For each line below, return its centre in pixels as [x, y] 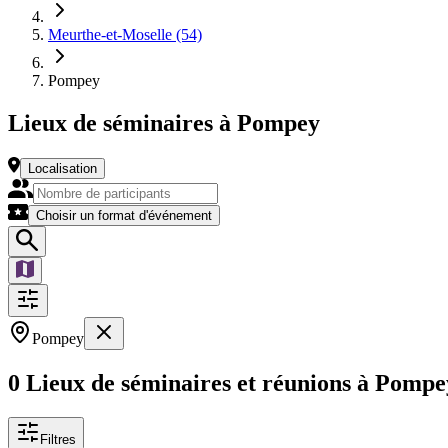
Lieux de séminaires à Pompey [164, 122]
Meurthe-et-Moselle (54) [125, 34]
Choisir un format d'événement [124, 216]
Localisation [62, 169]
